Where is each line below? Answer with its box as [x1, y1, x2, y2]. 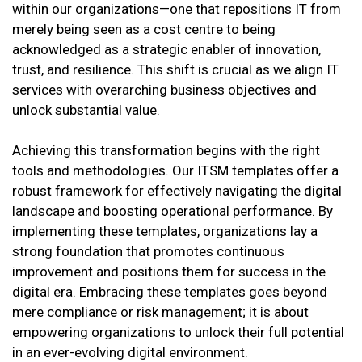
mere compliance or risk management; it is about [12, 304, 309, 321]
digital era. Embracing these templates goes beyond [12, 284, 327, 301]
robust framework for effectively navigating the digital [12, 183, 342, 200]
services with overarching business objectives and [12, 82, 317, 99]
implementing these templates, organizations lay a [12, 223, 318, 240]
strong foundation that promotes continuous [12, 243, 284, 260]
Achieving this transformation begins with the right [12, 142, 320, 159]
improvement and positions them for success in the [12, 263, 326, 280]
